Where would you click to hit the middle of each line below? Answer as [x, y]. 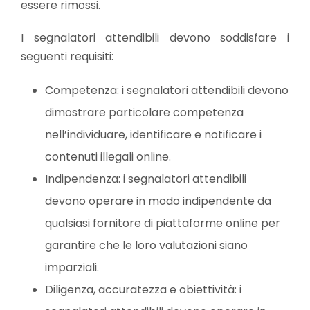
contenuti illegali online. [108, 156]
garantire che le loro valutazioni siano [146, 245]
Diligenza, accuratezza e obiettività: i [143, 289]
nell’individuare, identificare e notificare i [153, 134]
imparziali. [72, 267]
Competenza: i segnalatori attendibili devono [167, 90]
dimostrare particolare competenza [144, 112]
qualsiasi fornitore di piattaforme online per [163, 223]
